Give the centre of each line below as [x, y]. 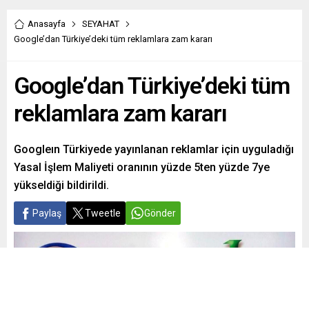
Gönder [160, 213]
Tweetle [103, 213]
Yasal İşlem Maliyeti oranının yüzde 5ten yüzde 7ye [142, 168]
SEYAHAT [101, 24]
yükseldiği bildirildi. [61, 186]
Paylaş [47, 213]
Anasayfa [47, 24]
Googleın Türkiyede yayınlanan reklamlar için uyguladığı [154, 150]
